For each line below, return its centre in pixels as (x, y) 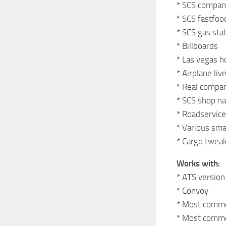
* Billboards (197, 46)
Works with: (198, 163)
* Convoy (192, 190)
